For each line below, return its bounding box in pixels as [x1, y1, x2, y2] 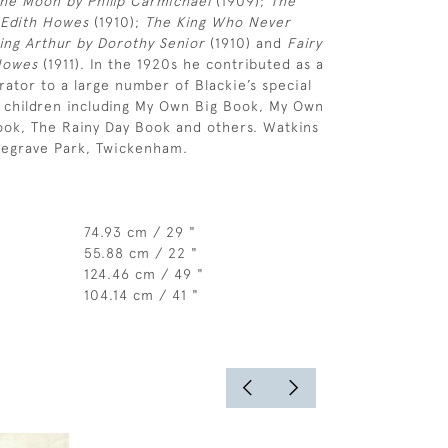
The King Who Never [145, 14, 291, 30]
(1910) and [205, 35, 287, 51]
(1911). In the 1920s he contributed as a [38, 56, 324, 72]
